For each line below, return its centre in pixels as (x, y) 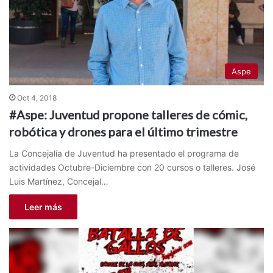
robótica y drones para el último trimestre (123, 131)
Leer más (43, 207)
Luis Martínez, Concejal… (59, 181)
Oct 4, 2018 (37, 97)
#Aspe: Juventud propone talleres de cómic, (128, 114)
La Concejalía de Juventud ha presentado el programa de (124, 153)
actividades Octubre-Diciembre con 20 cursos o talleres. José (132, 167)
